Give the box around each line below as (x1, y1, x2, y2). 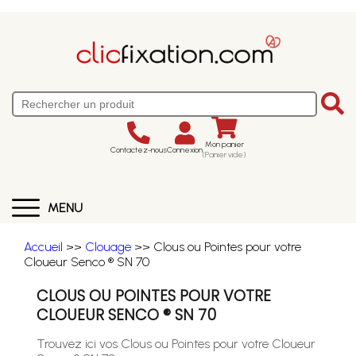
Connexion (167, 144, 203, 155)
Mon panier (204, 139, 244, 149)
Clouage (85, 239, 131, 254)
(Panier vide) (203, 149, 246, 160)
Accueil (24, 239, 63, 254)
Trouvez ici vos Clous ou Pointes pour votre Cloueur (37, 336, 315, 351)
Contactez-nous (110, 144, 167, 155)
